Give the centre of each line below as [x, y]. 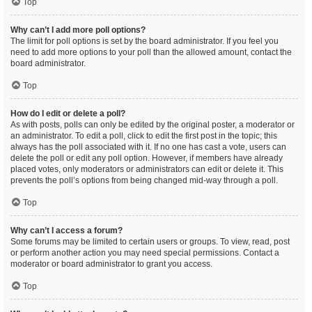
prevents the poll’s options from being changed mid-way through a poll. [144, 180]
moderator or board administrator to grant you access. [111, 264]
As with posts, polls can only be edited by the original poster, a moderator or [153, 125]
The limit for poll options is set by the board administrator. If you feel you [145, 41]
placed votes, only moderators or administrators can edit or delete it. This [147, 169]
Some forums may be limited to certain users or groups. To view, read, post [150, 242]
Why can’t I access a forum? [67, 231]
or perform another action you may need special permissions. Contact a [145, 253]
